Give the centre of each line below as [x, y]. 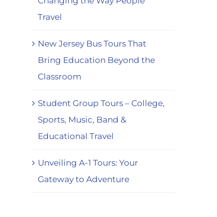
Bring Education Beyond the [96, 60]
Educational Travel [76, 136]
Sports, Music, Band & [82, 119]
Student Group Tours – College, [101, 103]
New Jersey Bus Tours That [92, 43]
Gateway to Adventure [84, 179]
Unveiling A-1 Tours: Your [88, 163]
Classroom [60, 76]
